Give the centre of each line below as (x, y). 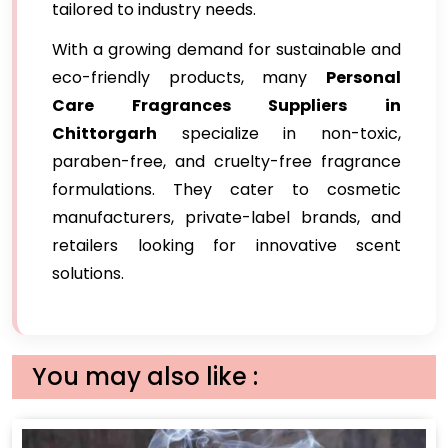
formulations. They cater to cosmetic (226, 189)
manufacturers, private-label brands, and (226, 217)
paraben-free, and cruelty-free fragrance (226, 161)
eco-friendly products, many (189, 77)
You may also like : (145, 376)
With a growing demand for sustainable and (226, 49)
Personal (363, 77)
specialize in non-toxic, (279, 133)
